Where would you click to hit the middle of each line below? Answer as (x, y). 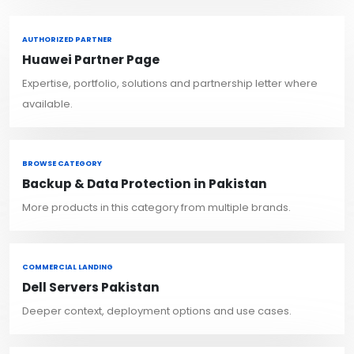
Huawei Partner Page (91, 60)
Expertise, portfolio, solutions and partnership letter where (170, 84)
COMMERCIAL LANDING (68, 267)
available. (47, 104)
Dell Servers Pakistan (91, 288)
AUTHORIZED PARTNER (67, 40)
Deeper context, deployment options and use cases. (157, 311)
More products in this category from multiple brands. (156, 208)
